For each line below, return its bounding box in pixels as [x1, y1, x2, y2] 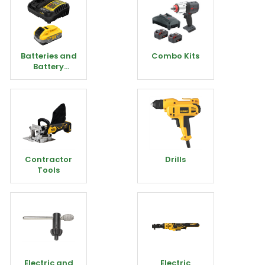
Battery [33, 61, 64, 72]
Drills [165, 154, 186, 165]
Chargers [28, 72, 69, 83]
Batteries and [20, 50, 77, 62]
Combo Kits [151, 50, 199, 62]
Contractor [25, 154, 72, 165]
